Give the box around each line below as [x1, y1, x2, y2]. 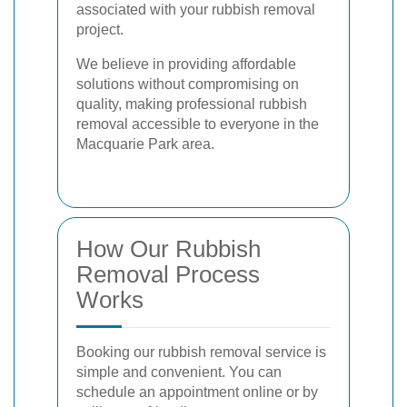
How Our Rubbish [76, 235, 261, 263]
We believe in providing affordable [76, 56, 296, 72]
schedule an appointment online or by [76, 384, 318, 400]
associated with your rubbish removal [76, 2, 315, 17]
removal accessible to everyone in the [76, 116, 319, 132]
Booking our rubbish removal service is [76, 344, 326, 360]
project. [76, 22, 124, 37]
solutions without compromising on [76, 76, 299, 92]
